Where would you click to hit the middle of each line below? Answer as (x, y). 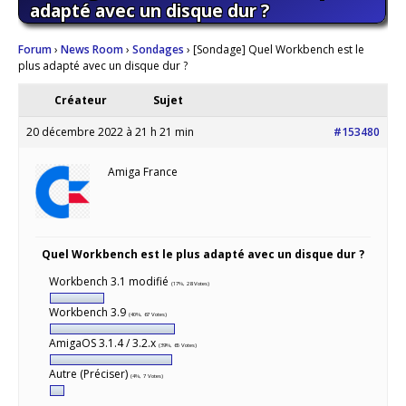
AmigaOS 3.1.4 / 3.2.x (104, 343)
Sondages (158, 50)
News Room (92, 50)
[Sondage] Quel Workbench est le (279, 50)
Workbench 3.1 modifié (110, 282)
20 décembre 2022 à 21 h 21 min (110, 132)
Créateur (81, 101)
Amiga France (143, 172)
